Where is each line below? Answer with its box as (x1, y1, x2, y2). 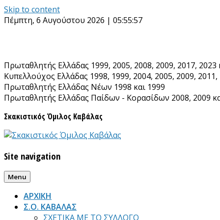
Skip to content (4, 4, 60, 15)
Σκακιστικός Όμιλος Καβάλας (4, 111, 103, 122)
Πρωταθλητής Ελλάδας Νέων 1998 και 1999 (4, 82, 165, 92)
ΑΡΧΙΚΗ (24, 191, 52, 202)
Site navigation (4, 149, 60, 162)
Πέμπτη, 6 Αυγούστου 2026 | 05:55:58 (4, 15, 142, 26)
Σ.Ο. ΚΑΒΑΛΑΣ (24, 201, 77, 213)
